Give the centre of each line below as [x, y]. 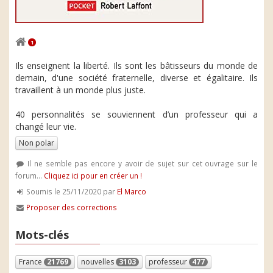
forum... [30, 175]
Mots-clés [42, 235]
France [31, 261]
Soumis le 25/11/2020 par [71, 191]
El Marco [132, 191]
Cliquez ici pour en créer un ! [93, 175]
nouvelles [98, 261]
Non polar [37, 143]
